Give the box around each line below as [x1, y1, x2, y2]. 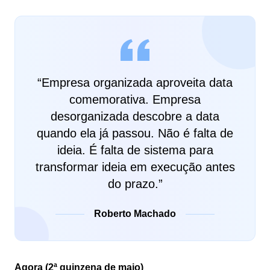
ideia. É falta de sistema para [57, 143, 213, 157]
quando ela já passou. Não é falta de [37, 127, 233, 140]
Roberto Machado [94, 209, 176, 219]
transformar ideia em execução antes [35, 160, 235, 174]
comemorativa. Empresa [69, 93, 201, 106]
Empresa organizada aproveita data [42, 76, 233, 89]
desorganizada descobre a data [51, 110, 219, 123]
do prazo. [107, 177, 159, 190]
